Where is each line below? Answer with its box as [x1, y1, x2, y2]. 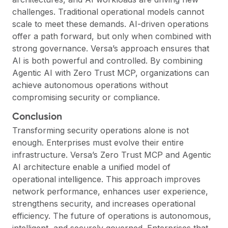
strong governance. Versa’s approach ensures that [12, 43, 209, 53]
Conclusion [12, 109, 62, 122]
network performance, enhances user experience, [12, 186, 208, 196]
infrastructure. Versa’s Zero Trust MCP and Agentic [12, 149, 211, 160]
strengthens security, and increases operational [12, 198, 195, 209]
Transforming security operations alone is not [12, 125, 189, 135]
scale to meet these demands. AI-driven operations [12, 18, 209, 29]
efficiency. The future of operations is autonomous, [12, 210, 211, 221]
